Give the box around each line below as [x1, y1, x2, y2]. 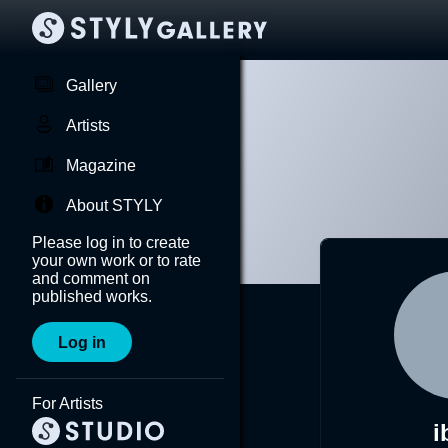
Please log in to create [32, 234, 190, 251]
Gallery [66, 77, 117, 94]
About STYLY [66, 197, 163, 214]
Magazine [66, 157, 136, 174]
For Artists [32, 395, 103, 412]
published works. [32, 288, 152, 305]
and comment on [32, 270, 150, 287]
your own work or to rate [32, 252, 201, 269]
